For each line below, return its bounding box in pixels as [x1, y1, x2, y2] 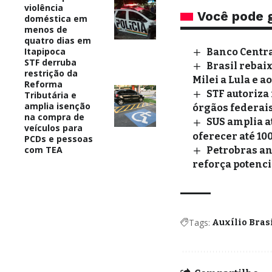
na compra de [24, 110, 84, 123]
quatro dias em [24, 34, 91, 46]
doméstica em [24, 12, 87, 24]
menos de [24, 23, 67, 35]
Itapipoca [24, 45, 66, 57]
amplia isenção [24, 100, 90, 112]
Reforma [24, 78, 63, 90]
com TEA [24, 143, 63, 155]
